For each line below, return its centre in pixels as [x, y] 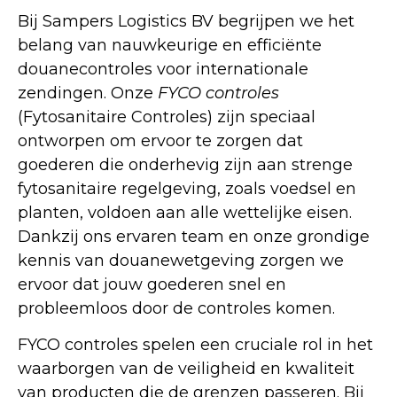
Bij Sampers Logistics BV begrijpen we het [186, 21]
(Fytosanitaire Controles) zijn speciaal [167, 117]
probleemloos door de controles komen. [176, 308]
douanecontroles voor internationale [163, 69]
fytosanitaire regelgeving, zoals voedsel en [187, 189]
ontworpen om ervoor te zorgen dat [160, 141]
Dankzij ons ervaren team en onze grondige [194, 237]
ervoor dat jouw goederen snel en [152, 284]
